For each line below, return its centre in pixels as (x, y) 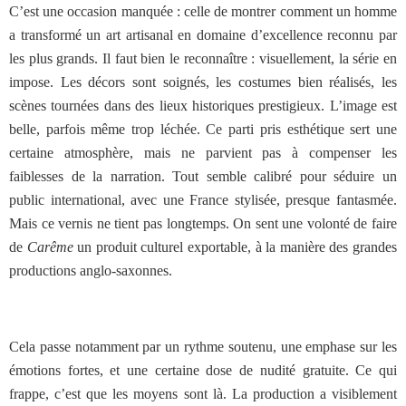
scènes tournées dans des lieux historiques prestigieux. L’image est (203, 106)
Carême (50, 247)
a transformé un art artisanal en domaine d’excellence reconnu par (203, 35)
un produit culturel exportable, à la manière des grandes (235, 247)
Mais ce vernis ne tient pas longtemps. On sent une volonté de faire (203, 223)
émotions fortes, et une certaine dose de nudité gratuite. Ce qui (203, 370)
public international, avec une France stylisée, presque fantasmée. (203, 200)
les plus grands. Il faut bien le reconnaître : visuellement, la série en (203, 58)
